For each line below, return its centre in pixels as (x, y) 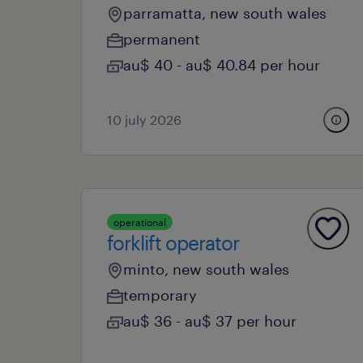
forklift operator (173, 243)
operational (140, 222)
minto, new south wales (206, 269)
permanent (162, 39)
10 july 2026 (144, 120)
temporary (160, 295)
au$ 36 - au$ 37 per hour (210, 321)
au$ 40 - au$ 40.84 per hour (222, 65)
